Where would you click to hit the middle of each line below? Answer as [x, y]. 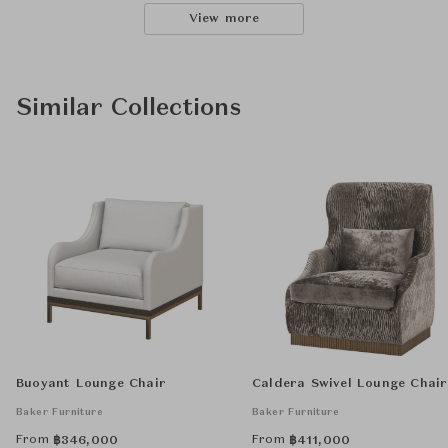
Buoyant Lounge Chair [91, 384]
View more [224, 19]
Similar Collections [128, 109]
